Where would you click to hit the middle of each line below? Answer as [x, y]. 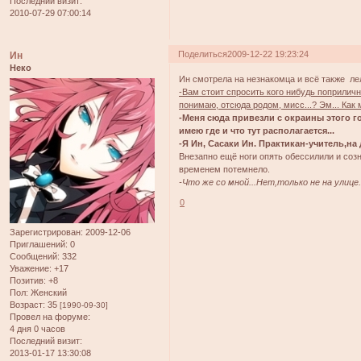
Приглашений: [39, 244]
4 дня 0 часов [37, 328]
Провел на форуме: [50, 316]
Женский [48, 292]
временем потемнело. [225, 169]
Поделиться [203, 54]
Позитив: [28, 280]
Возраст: [27, 304]
